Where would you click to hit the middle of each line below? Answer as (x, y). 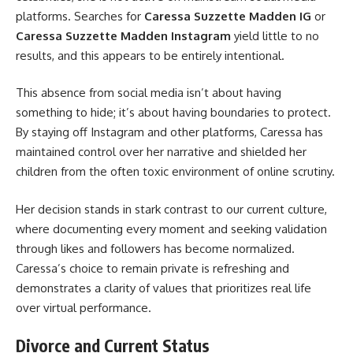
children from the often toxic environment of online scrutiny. (175, 171)
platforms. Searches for (80, 16)
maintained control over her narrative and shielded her (161, 152)
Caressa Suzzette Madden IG (228, 16)
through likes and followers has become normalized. (155, 248)
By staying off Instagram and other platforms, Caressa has (169, 132)
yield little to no (275, 35)
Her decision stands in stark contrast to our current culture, (171, 209)
